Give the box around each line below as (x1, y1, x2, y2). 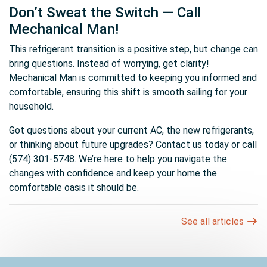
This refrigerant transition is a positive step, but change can (9, 44, 258, 55)
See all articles (181, 216, 246, 227)
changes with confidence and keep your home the (9, 167, 217, 179)
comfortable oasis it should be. (9, 182, 139, 193)
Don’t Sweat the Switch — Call (9, 4, 201, 21)
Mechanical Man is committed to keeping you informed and (9, 72, 257, 83)
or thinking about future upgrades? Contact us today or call (9, 139, 257, 150)
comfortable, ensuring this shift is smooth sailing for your (9, 86, 247, 98)
